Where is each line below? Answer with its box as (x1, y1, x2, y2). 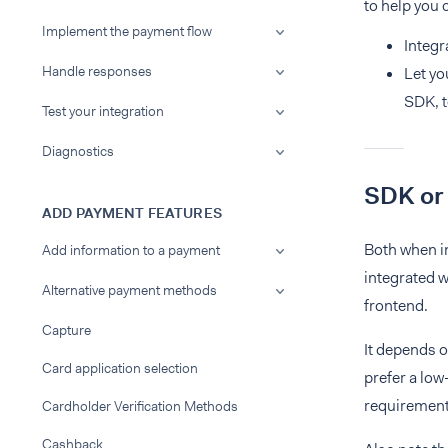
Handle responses (42, 62, 152, 80)
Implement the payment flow (42, 22, 212, 40)
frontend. (364, 295, 428, 316)
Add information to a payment (42, 241, 220, 259)
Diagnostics (42, 142, 114, 160)
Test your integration (42, 102, 164, 120)
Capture (42, 321, 91, 339)
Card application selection (42, 359, 198, 377)
